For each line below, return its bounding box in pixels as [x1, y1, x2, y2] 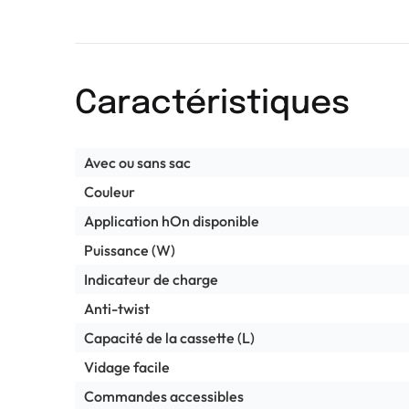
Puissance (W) [84, 240, 175, 259]
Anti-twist [84, 299, 150, 318]
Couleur [84, 182, 135, 201]
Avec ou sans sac [84, 152, 191, 172]
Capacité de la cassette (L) [84, 328, 255, 347]
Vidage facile [84, 357, 170, 376]
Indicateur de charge [84, 269, 218, 288]
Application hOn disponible [84, 211, 259, 230]
